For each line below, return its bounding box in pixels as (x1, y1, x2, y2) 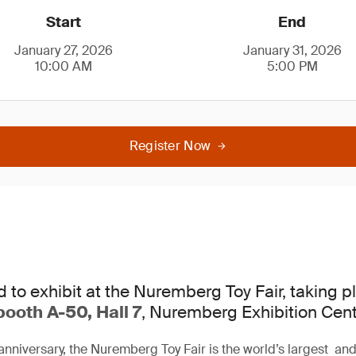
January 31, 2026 (242, 42, 342, 59)
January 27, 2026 (14, 42, 114, 59)
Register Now (129, 137, 211, 154)
